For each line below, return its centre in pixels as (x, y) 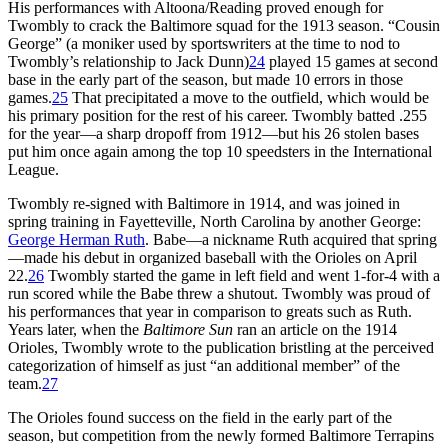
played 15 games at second (351, 61)
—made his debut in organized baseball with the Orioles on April (212, 257)
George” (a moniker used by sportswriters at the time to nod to (204, 43)
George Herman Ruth (76, 239)
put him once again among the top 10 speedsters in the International (220, 151)
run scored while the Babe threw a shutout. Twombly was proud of (219, 293)
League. (33, 169)
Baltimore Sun (188, 329)
